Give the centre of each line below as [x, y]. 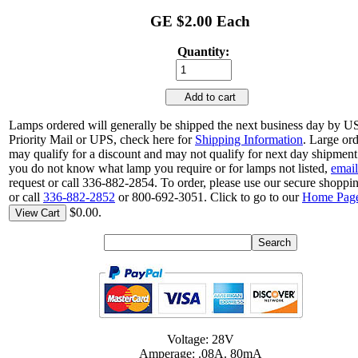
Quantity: [204, 52]
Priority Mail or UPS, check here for [102, 140]
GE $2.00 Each [201, 21]
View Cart [38, 213]
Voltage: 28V [201, 340]
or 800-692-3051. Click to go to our [209, 197]
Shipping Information [249, 140]
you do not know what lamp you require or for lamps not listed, [170, 169]
